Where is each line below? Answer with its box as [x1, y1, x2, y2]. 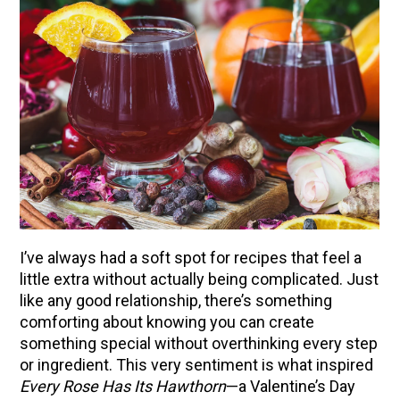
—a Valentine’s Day [225, 377, 355, 396]
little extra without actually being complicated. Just [19, 270, 379, 289]
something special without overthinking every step [19, 334, 378, 354]
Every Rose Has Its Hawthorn [19, 377, 226, 396]
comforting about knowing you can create [19, 312, 314, 332]
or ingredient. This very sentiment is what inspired [19, 355, 373, 375]
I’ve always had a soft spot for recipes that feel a [19, 248, 362, 268]
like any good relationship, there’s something [19, 291, 332, 311]
